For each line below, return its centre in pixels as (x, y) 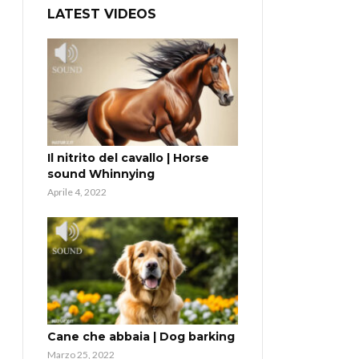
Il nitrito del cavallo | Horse (128, 157)
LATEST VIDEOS (102, 14)
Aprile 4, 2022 (77, 192)
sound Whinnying (101, 173)
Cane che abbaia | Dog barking (141, 336)
